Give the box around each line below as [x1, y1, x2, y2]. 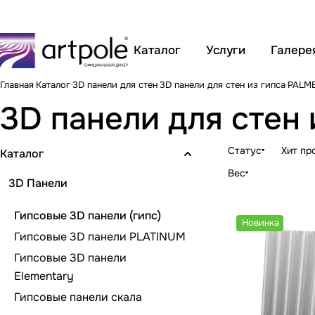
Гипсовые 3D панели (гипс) [14, 207, 161, 223]
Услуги [206, 43, 245, 58]
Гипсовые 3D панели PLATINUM [14, 229, 186, 244]
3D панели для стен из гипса [160, 78, 285, 91]
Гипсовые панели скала [14, 289, 142, 304]
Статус [228, 143, 262, 157]
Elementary [14, 268, 74, 283]
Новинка [242, 216, 279, 229]
